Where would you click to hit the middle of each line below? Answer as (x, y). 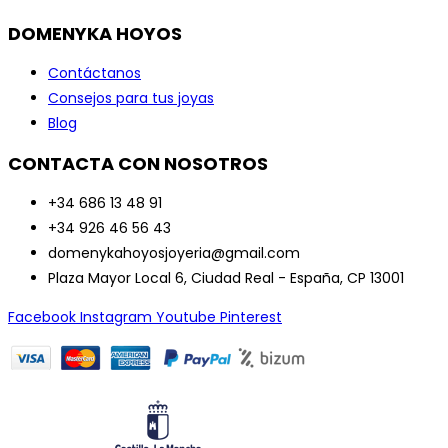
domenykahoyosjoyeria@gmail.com (174, 253)
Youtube (186, 317)
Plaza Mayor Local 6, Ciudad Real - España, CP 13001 (226, 278)
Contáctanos (94, 73)
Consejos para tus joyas (131, 98)
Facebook (42, 317)
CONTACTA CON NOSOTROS (138, 164)
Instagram (116, 317)
